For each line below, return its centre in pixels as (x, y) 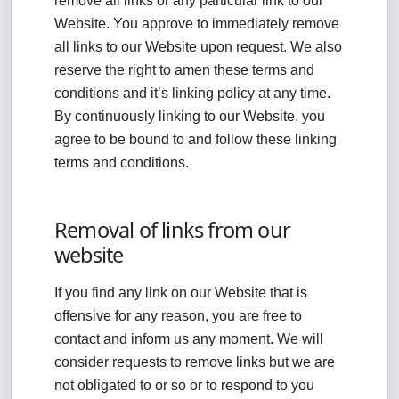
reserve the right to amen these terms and (184, 70)
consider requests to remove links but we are (195, 362)
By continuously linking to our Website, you (190, 116)
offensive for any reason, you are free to (178, 316)
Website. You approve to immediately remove (197, 24)
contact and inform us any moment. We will (189, 339)
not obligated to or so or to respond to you (184, 385)
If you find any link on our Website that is (181, 293)
